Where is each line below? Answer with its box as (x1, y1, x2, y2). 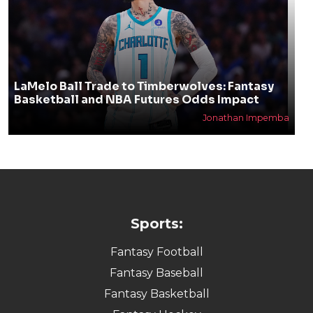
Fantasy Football (110, 245, 203, 259)
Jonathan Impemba (202, 112, 289, 123)
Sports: (130, 214, 183, 232)
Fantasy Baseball (110, 265, 203, 279)
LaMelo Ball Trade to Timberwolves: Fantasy (13, 78, 274, 94)
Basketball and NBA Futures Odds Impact (13, 92, 259, 107)
